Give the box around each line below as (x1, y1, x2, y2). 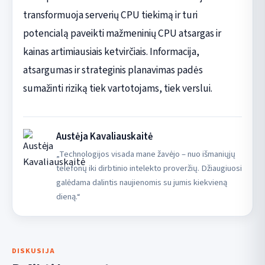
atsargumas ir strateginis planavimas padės (22, 63, 203, 78)
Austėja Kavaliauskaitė (56, 130, 153, 144)
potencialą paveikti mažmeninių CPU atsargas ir (22, 26, 221, 41)
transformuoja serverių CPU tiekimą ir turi (22, 8, 198, 23)
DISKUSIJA (12, 245, 55, 257)
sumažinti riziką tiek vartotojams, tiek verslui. (22, 81, 212, 96)
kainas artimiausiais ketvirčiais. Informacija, (22, 44, 199, 60)
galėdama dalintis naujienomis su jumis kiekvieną (56, 176, 227, 189)
